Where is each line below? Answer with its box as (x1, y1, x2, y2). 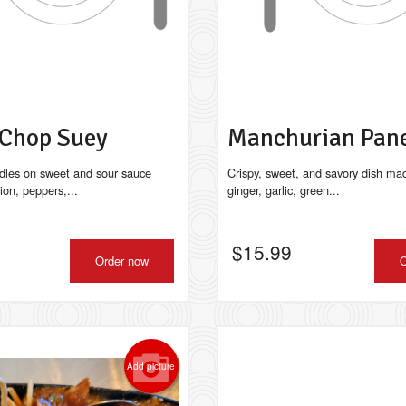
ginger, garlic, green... (227, 181, 340, 198)
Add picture (127, 360, 176, 372)
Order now (94, 252, 149, 269)
